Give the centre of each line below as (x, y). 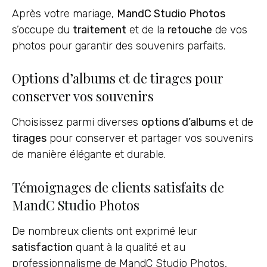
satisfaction (42, 247)
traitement (100, 30)
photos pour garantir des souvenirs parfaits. (119, 46)
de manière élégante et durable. (89, 155)
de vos (230, 30)
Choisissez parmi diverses (77, 122)
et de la (147, 30)
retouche (190, 30)
